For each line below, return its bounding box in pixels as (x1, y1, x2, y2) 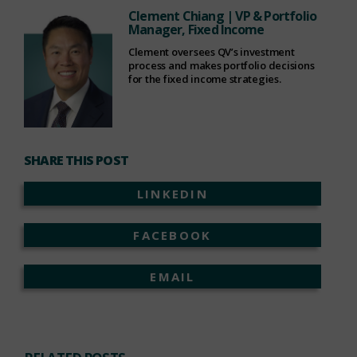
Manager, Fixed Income (127, 20, 265, 38)
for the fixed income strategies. (127, 71, 281, 86)
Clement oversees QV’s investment (127, 44, 295, 59)
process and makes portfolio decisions (127, 57, 315, 73)
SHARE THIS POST (24, 151, 129, 169)
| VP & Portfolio (223, 6, 317, 25)
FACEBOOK (133, 226, 212, 243)
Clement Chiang (127, 6, 224, 25)
